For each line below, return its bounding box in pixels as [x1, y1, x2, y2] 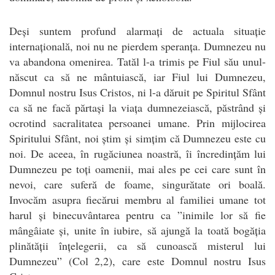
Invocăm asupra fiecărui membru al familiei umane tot [9, 192, 266, 207]
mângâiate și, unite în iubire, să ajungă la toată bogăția [9, 222, 266, 238]
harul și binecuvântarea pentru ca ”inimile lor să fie [9, 207, 266, 222]
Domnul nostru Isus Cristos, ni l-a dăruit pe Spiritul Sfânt [9, 84, 266, 99]
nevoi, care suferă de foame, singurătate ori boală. [9, 176, 266, 192]
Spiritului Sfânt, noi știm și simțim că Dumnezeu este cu [9, 130, 266, 145]
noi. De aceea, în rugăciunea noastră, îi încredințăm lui [9, 145, 266, 161]
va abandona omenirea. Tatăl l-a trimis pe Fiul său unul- [9, 53, 266, 69]
